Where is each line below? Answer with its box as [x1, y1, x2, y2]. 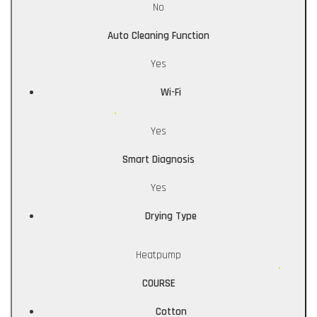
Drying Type [145, 209, 197, 224]
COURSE [142, 277, 175, 291]
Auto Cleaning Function [108, 29, 209, 43]
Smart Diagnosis [122, 153, 195, 167]
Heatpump [136, 248, 181, 263]
